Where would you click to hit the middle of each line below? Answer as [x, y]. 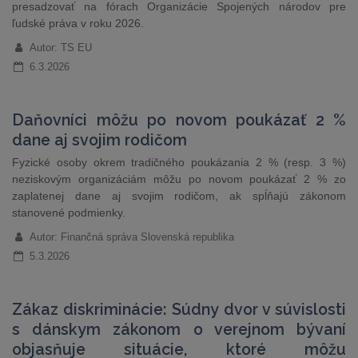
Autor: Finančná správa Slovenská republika [131, 237]
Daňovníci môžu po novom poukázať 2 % [179, 120]
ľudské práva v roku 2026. [78, 23]
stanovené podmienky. [69, 213]
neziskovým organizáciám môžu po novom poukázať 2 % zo [179, 179]
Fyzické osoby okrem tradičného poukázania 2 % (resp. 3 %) [179, 162]
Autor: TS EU [60, 48]
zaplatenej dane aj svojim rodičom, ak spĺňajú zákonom [179, 196]
